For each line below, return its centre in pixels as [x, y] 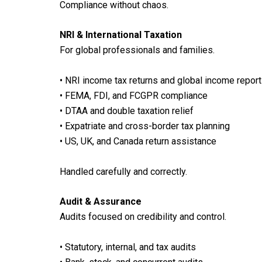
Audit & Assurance [101, 202]
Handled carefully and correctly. [123, 171]
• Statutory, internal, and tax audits [128, 247]
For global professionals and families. [137, 50]
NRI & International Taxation [121, 35]
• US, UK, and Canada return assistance [138, 142]
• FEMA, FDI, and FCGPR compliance [134, 96]
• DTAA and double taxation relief [127, 111]
